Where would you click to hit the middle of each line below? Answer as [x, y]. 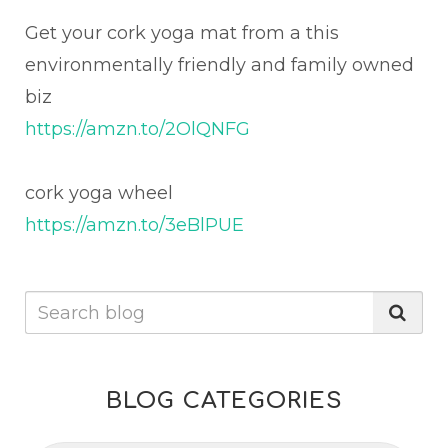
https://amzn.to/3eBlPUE [134, 225]
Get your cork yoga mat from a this [182, 33]
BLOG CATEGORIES [224, 401]
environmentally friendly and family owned [219, 65]
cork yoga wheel [101, 193]
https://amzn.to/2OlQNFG [137, 129]
